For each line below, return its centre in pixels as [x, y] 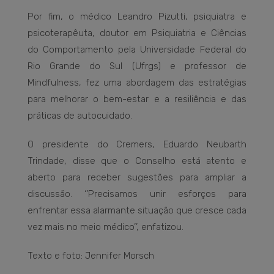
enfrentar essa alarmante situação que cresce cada [137, 210]
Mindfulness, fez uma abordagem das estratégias [137, 82]
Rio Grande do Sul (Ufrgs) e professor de [137, 66]
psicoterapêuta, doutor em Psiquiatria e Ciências [137, 33]
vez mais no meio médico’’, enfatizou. [106, 227]
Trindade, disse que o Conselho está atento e [137, 161]
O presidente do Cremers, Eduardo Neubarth [137, 144]
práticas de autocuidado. [80, 115]
